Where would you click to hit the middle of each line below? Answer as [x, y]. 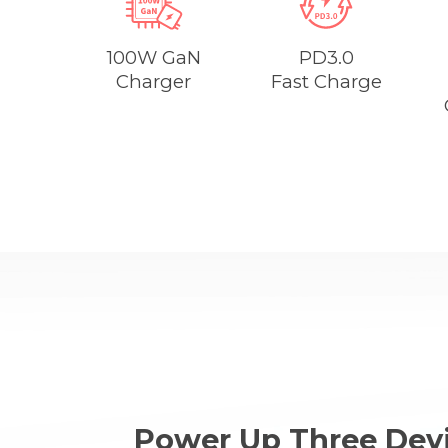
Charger [154, 81]
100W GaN [153, 57]
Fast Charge [326, 81]
